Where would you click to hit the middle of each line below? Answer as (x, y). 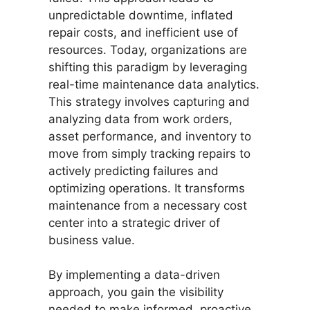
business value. (92, 240)
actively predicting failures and (134, 171)
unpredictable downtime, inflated (141, 15)
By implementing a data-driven (134, 275)
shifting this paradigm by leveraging (148, 67)
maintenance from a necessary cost (148, 205)
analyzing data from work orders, (140, 119)
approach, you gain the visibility (136, 292)
